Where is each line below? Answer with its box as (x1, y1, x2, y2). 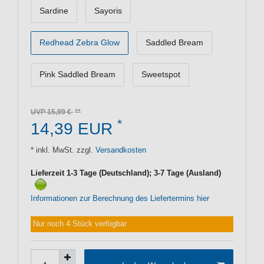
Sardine (39, 6, 68, 16)
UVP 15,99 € (31, 107, 73, 116)
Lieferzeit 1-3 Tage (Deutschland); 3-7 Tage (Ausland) (31, 169, 221, 177)
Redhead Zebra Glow (39, 38, 120, 48)
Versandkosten (93, 146, 146, 154)
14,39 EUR (31, 119, 117, 138)
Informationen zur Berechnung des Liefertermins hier (31, 194, 209, 203)
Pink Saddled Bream (39, 70, 115, 80)
